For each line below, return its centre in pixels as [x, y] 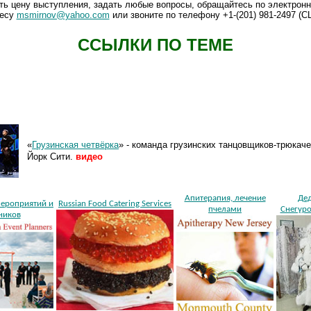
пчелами [225, 210]
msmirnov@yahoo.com [63, 15]
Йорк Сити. [50, 157]
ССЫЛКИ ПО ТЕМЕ [155, 44]
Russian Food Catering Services [115, 204]
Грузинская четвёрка [75, 145]
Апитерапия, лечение [225, 199]
